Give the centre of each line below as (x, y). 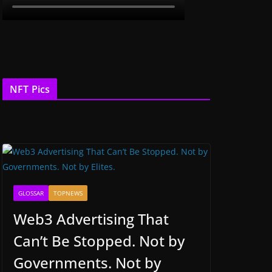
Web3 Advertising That (91, 219)
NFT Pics (30, 89)
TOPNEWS (68, 193)
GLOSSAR (31, 193)
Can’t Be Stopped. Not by (99, 241)
